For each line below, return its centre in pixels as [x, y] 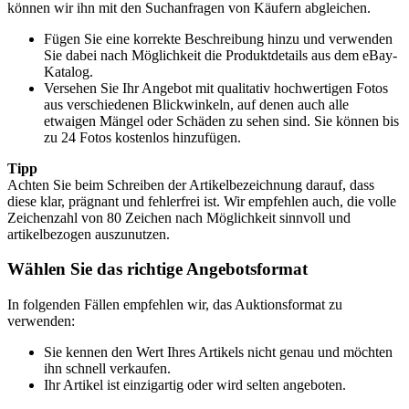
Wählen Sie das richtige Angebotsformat [157, 269]
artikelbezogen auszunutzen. [89, 234]
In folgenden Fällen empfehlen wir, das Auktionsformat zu [175, 305]
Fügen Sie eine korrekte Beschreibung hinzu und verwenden [218, 38]
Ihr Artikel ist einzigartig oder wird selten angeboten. [195, 385]
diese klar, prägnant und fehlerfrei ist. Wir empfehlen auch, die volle [202, 201]
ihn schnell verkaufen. [107, 369]
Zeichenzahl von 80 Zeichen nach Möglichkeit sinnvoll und [179, 217]
